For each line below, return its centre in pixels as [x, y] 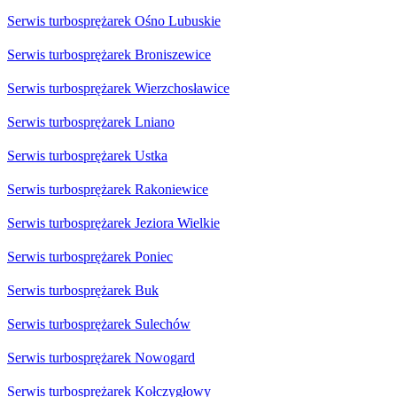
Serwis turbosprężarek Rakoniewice [108, 190]
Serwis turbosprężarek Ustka [87, 156]
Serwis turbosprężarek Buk [83, 291]
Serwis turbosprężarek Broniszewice [109, 55]
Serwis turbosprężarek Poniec [90, 257]
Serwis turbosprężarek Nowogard [101, 358]
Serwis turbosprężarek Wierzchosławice [118, 89]
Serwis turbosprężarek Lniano [91, 122]
